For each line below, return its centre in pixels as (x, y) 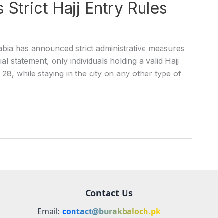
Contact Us (109, 193)
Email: (48, 211)
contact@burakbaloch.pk (111, 211)
